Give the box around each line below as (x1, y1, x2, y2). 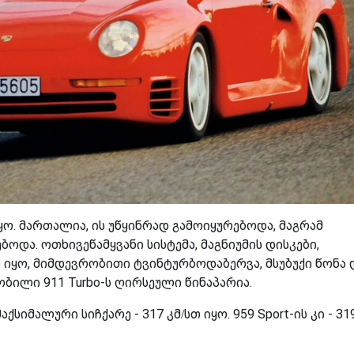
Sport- (258, 306, 294, 322)
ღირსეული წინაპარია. (111, 274, 252, 290)
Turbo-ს (68, 274, 111, 290)
